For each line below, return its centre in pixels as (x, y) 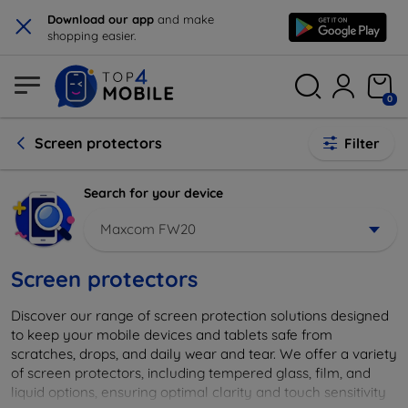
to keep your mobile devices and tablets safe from (172, 334)
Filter (362, 143)
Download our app (102, 19)
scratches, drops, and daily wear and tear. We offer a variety (204, 353)
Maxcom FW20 (148, 229)
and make (186, 19)
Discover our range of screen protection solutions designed (200, 315)
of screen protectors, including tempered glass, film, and (191, 372)
